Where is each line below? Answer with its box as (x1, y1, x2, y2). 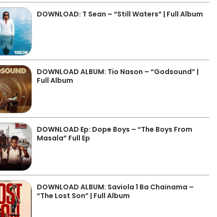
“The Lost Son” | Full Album (37, 191, 130, 201)
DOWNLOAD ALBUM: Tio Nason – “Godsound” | (37, 67, 199, 77)
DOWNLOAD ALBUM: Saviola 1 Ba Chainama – (37, 182, 194, 192)
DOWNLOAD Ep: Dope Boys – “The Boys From (37, 124, 193, 134)
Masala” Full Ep (37, 133, 91, 143)
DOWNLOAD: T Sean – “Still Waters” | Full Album (37, 9, 203, 19)
